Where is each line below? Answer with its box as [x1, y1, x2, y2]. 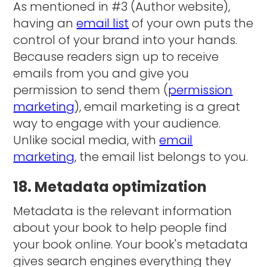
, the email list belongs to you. [74, 148, 252, 165]
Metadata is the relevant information [13, 202, 232, 219]
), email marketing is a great [74, 98, 241, 115]
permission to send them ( [13, 81, 169, 98]
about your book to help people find [13, 219, 228, 236]
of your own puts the [129, 14, 254, 32]
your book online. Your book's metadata [13, 235, 249, 253]
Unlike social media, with [13, 131, 160, 148]
